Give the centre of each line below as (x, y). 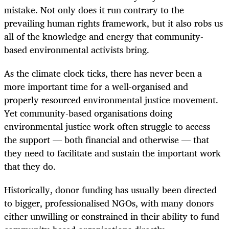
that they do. (30, 166)
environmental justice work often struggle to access (107, 127)
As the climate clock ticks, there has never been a (103, 73)
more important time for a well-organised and (96, 87)
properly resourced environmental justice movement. (111, 100)
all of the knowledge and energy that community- (104, 36)
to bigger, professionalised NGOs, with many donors (109, 203)
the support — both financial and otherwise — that (107, 140)
